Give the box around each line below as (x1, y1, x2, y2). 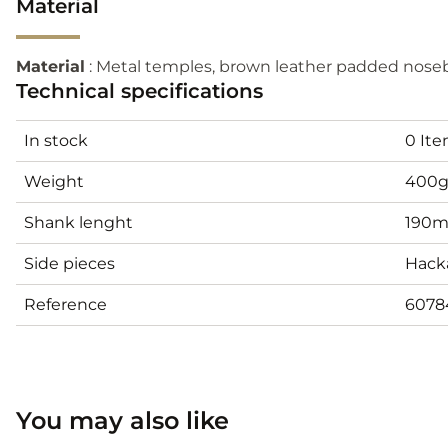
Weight (24, 171, 84, 191)
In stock (24, 130, 88, 150)
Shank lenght (24, 212, 133, 232)
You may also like (16, 405, 229, 435)
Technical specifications (16, 78, 263, 103)
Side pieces (24, 253, 115, 273)
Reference (24, 294, 107, 314)
